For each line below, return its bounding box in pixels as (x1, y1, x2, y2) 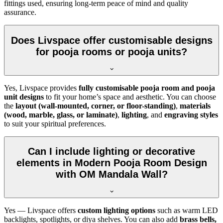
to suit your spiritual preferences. (4, 119, 106, 128)
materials (180, 101, 211, 110)
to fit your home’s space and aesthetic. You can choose (44, 92, 216, 101)
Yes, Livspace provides (4, 83, 79, 92)
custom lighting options (78, 206, 155, 215)
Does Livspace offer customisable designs (10, 35, 213, 46)
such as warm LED (155, 206, 218, 215)
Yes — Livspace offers (4, 206, 78, 215)
